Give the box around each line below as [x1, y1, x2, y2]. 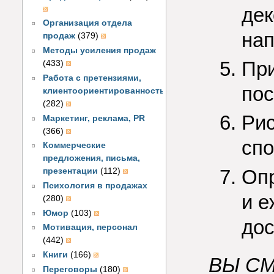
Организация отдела [43, 18, 133, 28]
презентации [43, 166, 98, 176]
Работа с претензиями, [43, 73, 142, 83]
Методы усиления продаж [43, 46, 157, 56]
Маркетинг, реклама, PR [43, 113, 146, 123]
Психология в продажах [43, 181, 148, 191]
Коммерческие [43, 141, 106, 150]
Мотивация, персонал [43, 223, 138, 232]
